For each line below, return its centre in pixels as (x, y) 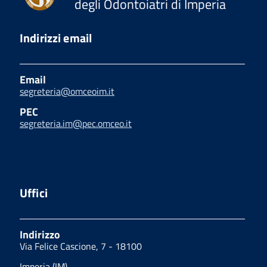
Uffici (34, 193)
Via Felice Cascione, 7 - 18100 (81, 246)
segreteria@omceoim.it (67, 91)
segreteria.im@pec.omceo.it (76, 123)
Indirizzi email (56, 38)
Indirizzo (40, 234)
